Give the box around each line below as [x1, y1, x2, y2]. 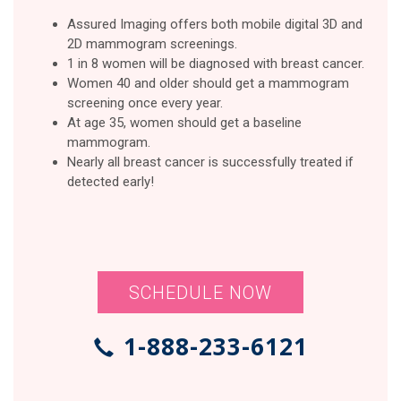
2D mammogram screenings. [67, 35, 237, 52]
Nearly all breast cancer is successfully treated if [67, 153, 354, 170]
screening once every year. [67, 94, 223, 111]
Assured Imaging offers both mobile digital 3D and [67, 15, 363, 32]
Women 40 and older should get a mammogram [67, 74, 349, 91]
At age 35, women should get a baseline [67, 114, 302, 131]
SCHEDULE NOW [129, 282, 272, 304]
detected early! [67, 173, 154, 190]
